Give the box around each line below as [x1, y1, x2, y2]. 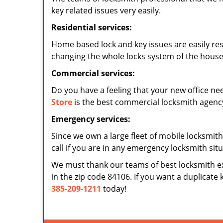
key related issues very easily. [51, 5, 161, 16]
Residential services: [51, 22, 134, 33]
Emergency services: [51, 113, 132, 124]
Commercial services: [51, 68, 135, 79]
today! [101, 183, 126, 194]
